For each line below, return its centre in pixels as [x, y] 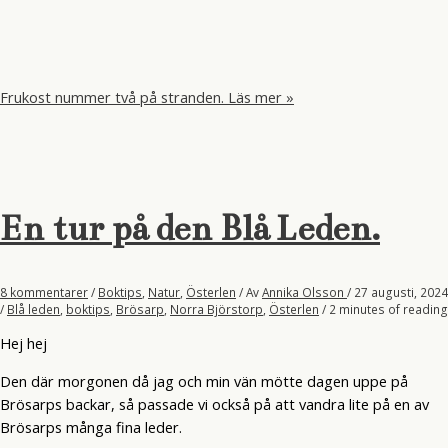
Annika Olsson [304, 291]
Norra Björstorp [216, 308]
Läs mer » [259, 97]
